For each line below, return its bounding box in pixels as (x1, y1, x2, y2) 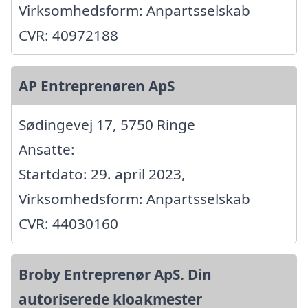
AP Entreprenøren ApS (19, 76, 175, 96)
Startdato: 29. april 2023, (19, 164, 186, 184)
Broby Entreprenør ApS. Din (19, 265, 212, 285)
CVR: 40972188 (19, 25, 118, 45)
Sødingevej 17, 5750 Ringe (19, 115, 195, 135)
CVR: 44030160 (19, 214, 118, 234)
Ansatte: (19, 140, 75, 159)
